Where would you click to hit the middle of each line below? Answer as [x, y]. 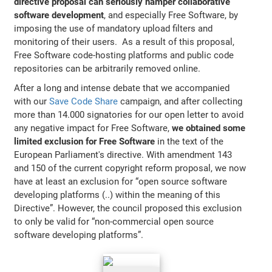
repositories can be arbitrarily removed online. [109, 69]
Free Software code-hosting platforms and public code [124, 56]
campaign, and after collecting [180, 102]
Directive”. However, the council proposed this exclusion [128, 209]
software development [59, 15]
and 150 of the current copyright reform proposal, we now [130, 168]
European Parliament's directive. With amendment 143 [123, 155]
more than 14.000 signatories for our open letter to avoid [129, 115]
